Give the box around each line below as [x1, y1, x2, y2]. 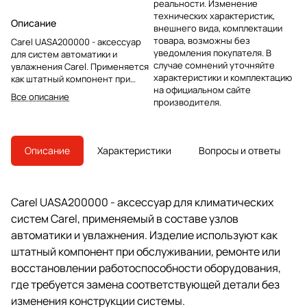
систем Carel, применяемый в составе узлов [11, 210, 238, 226]
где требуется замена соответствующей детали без [11, 276, 280, 292]
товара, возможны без [153, 34, 250, 47]
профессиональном [11, 97, 95, 110]
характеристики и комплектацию [153, 71, 292, 84]
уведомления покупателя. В [153, 46, 271, 59]
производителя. [153, 95, 221, 108]
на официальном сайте [153, 83, 251, 96]
